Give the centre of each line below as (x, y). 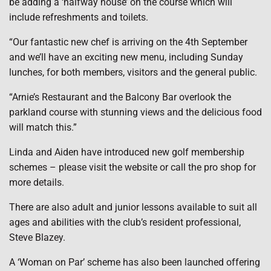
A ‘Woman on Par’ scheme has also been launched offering (135, 262)
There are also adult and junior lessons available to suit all (133, 207)
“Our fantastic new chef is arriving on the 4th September (128, 42)
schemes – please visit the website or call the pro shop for (132, 167)
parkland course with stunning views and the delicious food (135, 112)
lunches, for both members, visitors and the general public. (133, 72)
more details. (37, 182)
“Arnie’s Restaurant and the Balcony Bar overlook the (120, 97)
